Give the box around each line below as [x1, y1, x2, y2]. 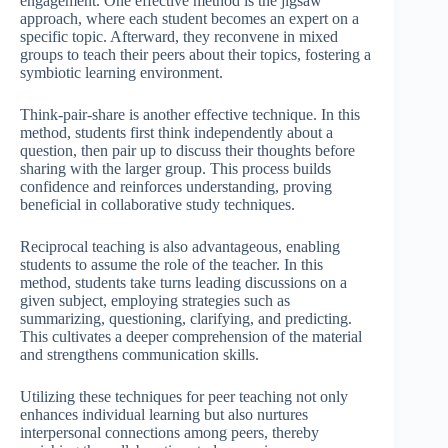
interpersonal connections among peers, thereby [20, 424, 319, 442]
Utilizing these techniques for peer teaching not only [20, 388, 348, 406]
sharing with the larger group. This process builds [20, 160, 331, 178]
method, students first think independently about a [20, 124, 333, 142]
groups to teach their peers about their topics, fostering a [20, 46, 371, 64]
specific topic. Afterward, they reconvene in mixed [20, 28, 338, 46]
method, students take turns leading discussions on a [20, 274, 347, 292]
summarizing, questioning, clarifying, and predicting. [20, 310, 352, 328]
